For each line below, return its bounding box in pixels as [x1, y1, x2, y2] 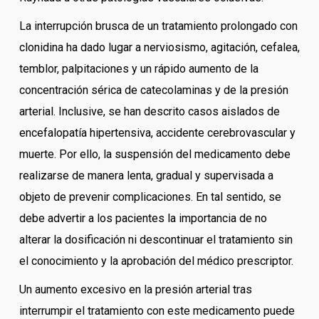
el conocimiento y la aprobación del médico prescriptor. [19, 254, 293, 268]
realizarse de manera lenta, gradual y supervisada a [19, 169, 273, 183]
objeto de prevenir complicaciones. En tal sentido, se [19, 190, 281, 204]
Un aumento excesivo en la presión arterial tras [19, 283, 252, 297]
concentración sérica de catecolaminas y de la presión [19, 83, 288, 98]
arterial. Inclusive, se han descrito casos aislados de [19, 105, 280, 119]
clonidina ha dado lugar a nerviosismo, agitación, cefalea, [19, 41, 300, 55]
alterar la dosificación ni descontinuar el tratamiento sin [19, 233, 293, 247]
